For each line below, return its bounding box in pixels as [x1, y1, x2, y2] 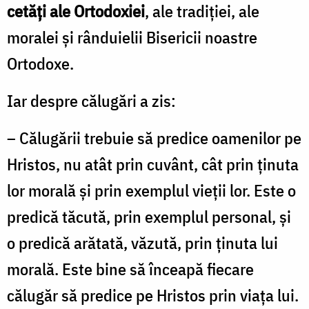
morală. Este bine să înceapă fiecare [7, 257, 254, 280]
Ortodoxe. [7, 52, 74, 74]
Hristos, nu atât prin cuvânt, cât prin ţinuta [7, 152, 299, 175]
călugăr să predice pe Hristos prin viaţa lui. [7, 283, 299, 306]
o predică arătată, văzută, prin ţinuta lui [7, 231, 278, 254]
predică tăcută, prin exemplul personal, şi [7, 205, 291, 228]
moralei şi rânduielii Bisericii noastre [7, 26, 257, 48]
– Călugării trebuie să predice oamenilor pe [7, 126, 301, 149]
